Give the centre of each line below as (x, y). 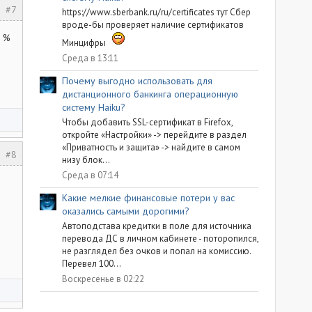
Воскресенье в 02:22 (103, 279)
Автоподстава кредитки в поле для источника (157, 226)
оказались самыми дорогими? (126, 211)
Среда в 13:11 (90, 58)
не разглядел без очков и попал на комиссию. (156, 251)
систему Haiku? (94, 108)
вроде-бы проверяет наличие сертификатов (153, 25)
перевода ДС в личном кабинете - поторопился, (160, 239)
